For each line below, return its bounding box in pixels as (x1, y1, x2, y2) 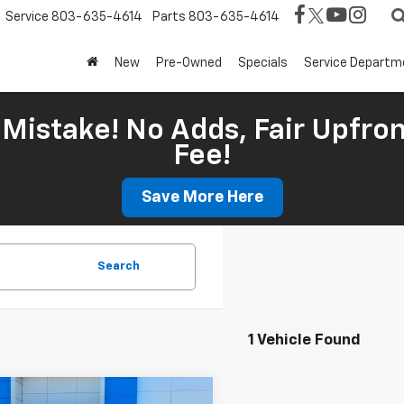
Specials (238, 56, 288, 69)
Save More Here (141, 189, 263, 206)
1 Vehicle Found (248, 333, 361, 348)
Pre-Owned (156, 56, 222, 69)
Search (97, 261, 140, 272)
